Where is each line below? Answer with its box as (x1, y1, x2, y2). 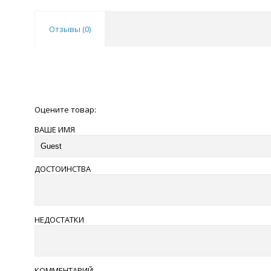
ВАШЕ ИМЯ (34, 124, 75, 135)
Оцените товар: (34, 103, 98, 115)
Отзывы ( (49, 24, 85, 34)
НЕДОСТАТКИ (34, 214, 84, 225)
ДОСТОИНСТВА (34, 163, 91, 174)
